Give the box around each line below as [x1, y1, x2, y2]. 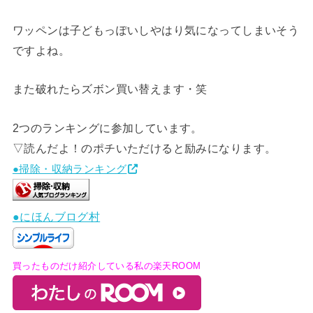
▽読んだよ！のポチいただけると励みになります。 [12, 141, 277, 154]
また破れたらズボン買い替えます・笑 [12, 82, 208, 96]
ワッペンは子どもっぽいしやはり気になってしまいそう [12, 24, 300, 37]
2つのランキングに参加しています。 [12, 121, 203, 134]
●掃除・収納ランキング [12, 163, 127, 175]
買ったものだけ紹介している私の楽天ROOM [12, 260, 201, 271]
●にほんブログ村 [12, 210, 101, 223]
